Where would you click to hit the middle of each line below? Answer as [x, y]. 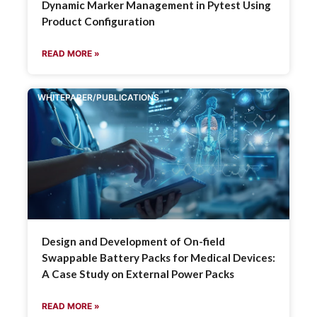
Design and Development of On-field [133, 241]
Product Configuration [98, 21]
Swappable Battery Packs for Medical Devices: [158, 257]
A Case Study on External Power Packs [138, 273]
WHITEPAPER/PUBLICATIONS [99, 97]
